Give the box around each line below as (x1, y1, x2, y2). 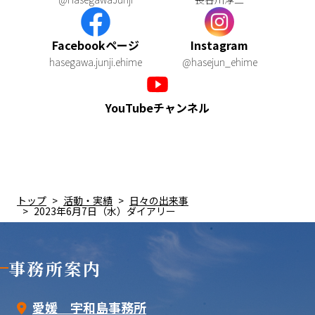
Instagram (191, 36, 248, 53)
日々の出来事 (129, 193, 188, 207)
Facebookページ (52, 36, 139, 53)
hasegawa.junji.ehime (49, 54, 142, 69)
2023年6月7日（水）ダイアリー (34, 203, 176, 218)
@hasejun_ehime (181, 54, 257, 69)
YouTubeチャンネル (105, 98, 210, 116)
